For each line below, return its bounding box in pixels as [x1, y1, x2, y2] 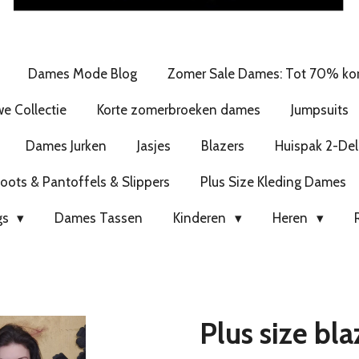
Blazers [200, 137, 244, 154]
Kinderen [173, 209, 230, 226]
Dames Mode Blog [28, 65, 138, 82]
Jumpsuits [290, 101, 349, 118]
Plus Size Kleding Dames [200, 173, 346, 190]
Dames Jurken [25, 137, 107, 154]
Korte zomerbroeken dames [96, 101, 260, 118]
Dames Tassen [54, 209, 143, 226]
